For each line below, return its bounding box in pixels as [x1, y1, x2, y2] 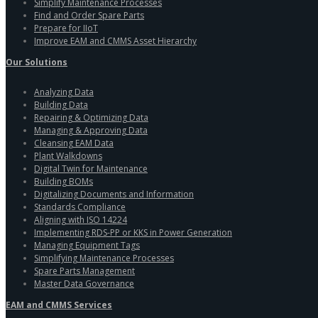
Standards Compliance [34, 200, 126, 213]
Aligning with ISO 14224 [34, 213, 127, 226]
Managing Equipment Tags [34, 238, 140, 251]
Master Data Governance [34, 277, 134, 290]
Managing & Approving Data [34, 124, 148, 136]
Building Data [34, 98, 88, 111]
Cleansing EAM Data [34, 136, 114, 149]
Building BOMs [34, 175, 93, 187]
